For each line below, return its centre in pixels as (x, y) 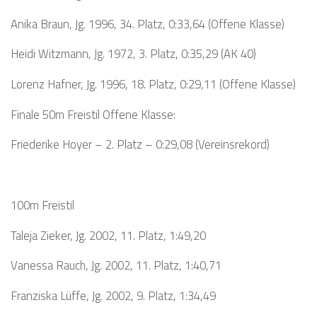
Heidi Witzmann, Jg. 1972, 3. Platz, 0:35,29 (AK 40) (133, 54)
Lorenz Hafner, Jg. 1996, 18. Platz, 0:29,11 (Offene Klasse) (153, 83)
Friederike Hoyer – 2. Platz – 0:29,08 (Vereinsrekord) (140, 144)
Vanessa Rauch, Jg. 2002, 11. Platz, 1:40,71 (116, 265)
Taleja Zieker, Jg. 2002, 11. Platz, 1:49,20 (108, 235)
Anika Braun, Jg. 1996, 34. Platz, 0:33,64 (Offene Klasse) (148, 23)
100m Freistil (42, 204)
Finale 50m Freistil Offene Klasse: (93, 114)
